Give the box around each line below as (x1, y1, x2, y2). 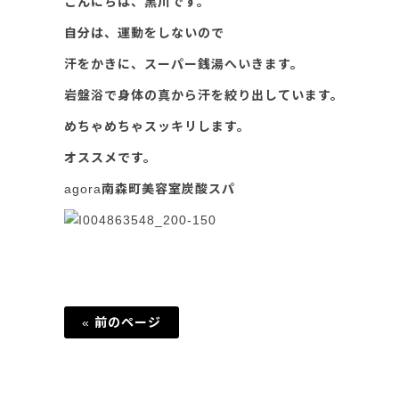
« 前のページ (82, 315, 161, 330)
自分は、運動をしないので (64, 26, 224, 40)
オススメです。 (64, 151, 157, 165)
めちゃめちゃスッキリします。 (64, 119, 250, 134)
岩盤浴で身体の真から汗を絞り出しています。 (64, 88, 344, 102)
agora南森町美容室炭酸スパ (64, 182, 235, 196)
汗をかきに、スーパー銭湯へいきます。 (64, 57, 304, 71)
